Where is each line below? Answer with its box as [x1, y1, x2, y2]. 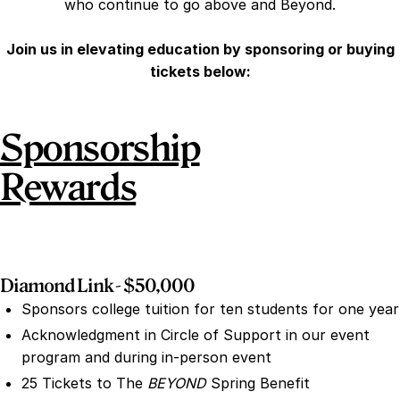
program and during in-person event [21, 348, 271, 367]
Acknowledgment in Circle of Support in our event [21, 326, 370, 345]
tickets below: [149, 62, 251, 81]
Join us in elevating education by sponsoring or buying [5, 40, 395, 59]
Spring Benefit [211, 374, 310, 393]
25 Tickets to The [21, 374, 147, 393]
